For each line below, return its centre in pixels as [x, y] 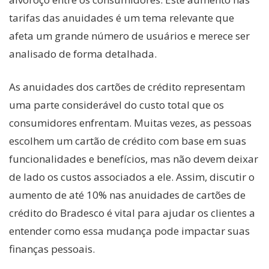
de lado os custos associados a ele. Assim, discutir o [132, 177]
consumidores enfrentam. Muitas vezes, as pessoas [130, 123]
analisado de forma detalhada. [83, 53]
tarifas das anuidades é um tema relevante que [122, 17]
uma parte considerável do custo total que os [116, 105]
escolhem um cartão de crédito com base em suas [128, 141]
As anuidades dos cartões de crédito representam [127, 87]
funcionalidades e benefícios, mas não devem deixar [134, 159]
